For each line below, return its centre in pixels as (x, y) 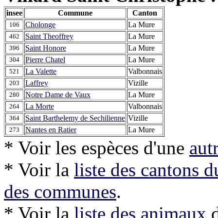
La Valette (41, 71)
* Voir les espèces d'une (97, 147)
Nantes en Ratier (51, 129)
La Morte (40, 106)
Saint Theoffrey (49, 36)
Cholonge (40, 24)
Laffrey (37, 83)
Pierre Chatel (45, 59)
